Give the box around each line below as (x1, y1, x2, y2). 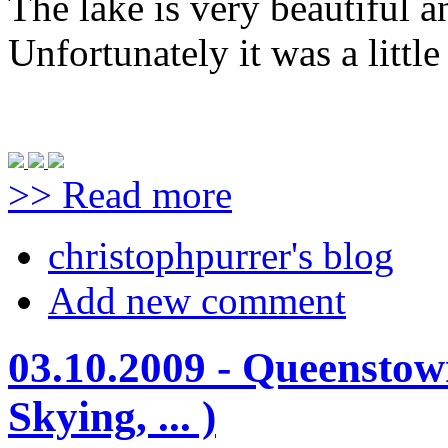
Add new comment (48, 278, 346, 322)
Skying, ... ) (8, 392, 216, 440)
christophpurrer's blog (48, 233, 394, 277)
